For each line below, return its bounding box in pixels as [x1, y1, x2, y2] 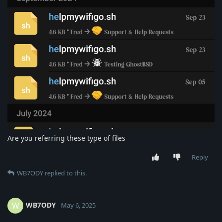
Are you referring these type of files [7, 133, 125, 143]
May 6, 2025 [61, 200, 96, 210]
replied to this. [43, 168, 87, 177]
